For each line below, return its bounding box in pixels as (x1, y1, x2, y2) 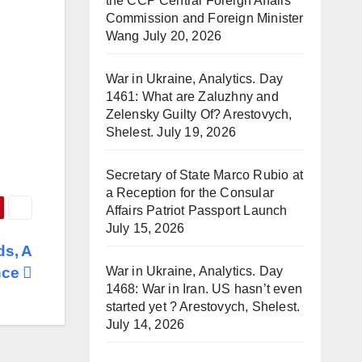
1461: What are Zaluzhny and (105, 90, 279, 103)
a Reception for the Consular (105, 186, 275, 200)
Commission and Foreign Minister (105, 11, 304, 25)
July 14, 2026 (105, 318, 185, 331)
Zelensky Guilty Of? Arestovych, (105, 107, 293, 121)
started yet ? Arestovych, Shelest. (105, 300, 301, 314)
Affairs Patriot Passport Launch (105, 204, 288, 217)
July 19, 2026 (157, 125, 236, 139)
